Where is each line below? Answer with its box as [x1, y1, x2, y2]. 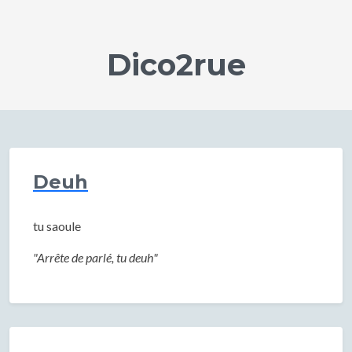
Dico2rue [106, 46, 246, 83]
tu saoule [33, 218, 81, 233]
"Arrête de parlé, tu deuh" [33, 250, 158, 265]
